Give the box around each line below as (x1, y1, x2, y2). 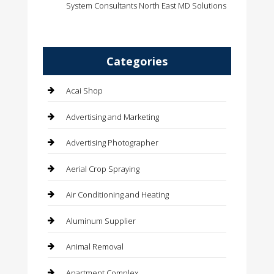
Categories (106, 54, 168, 69)
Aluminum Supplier (65, 215, 136, 226)
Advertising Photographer (65, 137, 158, 149)
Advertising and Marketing (65, 111, 159, 122)
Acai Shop (65, 85, 103, 97)
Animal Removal (65, 241, 124, 253)
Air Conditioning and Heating (65, 189, 169, 201)
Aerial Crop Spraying (65, 163, 139, 174)
